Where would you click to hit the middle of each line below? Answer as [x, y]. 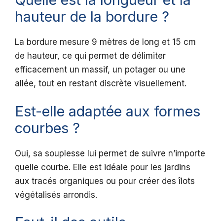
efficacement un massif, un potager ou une [100, 70]
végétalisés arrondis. [56, 195]
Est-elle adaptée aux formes [108, 111]
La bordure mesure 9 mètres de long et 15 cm [105, 42]
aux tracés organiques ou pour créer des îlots [105, 181]
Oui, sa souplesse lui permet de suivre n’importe [110, 153]
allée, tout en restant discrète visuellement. [101, 84]
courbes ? [47, 128]
